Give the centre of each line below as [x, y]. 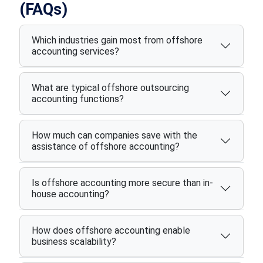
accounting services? [75, 51]
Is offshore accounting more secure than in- [122, 183]
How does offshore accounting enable [111, 230]
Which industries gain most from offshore [117, 40]
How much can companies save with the [114, 135]
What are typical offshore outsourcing [110, 88]
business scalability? [74, 242]
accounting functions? [77, 99]
